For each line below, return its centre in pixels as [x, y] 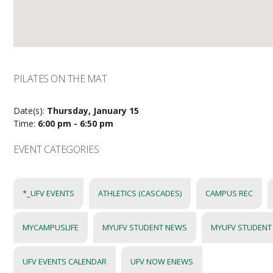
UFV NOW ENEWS [162, 261]
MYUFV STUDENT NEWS [145, 227]
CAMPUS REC [229, 193]
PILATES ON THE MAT [60, 79]
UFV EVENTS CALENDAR [65, 261]
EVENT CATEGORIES [56, 149]
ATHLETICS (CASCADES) [140, 193]
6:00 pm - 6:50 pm [76, 123]
